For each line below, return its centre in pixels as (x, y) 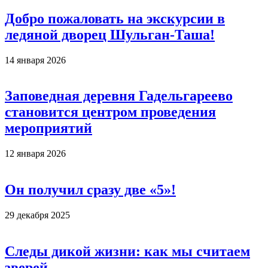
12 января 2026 (35, 154)
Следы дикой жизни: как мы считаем (127, 252)
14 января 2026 (35, 60)
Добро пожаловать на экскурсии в (115, 18)
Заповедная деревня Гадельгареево (119, 96)
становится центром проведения (110, 112)
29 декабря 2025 (37, 215)
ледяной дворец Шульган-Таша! (110, 34)
